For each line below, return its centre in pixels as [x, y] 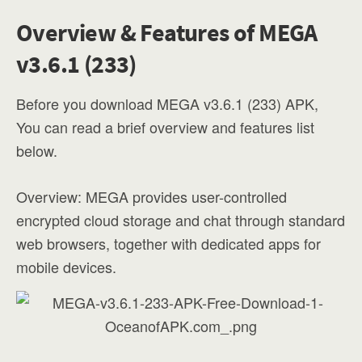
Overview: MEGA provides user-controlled [152, 196]
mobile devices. [66, 267]
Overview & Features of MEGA [167, 32]
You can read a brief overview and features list [165, 127]
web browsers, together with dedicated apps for [168, 243]
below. [37, 150]
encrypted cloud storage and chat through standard [181, 220]
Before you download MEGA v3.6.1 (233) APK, [167, 103]
